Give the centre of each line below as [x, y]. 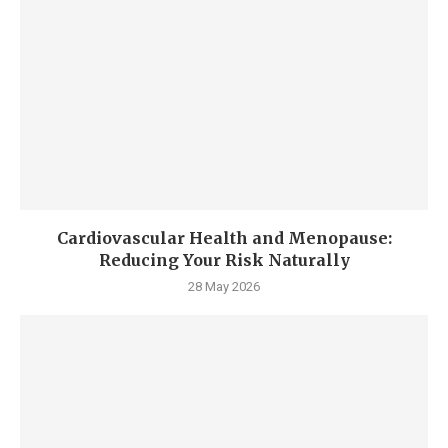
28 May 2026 [224, 286]
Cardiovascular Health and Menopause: [224, 238]
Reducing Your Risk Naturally [224, 260]
